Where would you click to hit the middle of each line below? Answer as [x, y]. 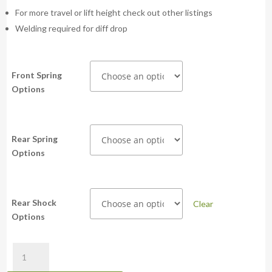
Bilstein [21, 262]
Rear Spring [35, 139]
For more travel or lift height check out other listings [114, 13]
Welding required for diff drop [72, 29]
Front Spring [37, 75]
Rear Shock [34, 203]
